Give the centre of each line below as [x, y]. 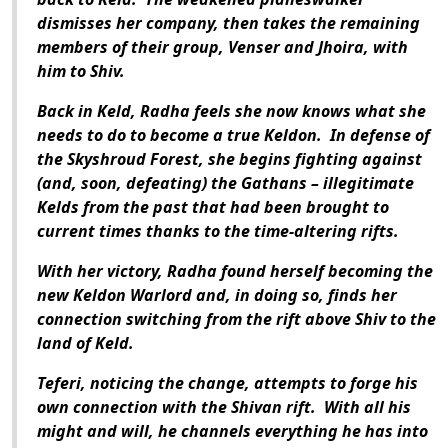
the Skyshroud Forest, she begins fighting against [229, 159]
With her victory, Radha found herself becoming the [235, 271]
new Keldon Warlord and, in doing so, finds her [217, 295]
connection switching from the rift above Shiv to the [236, 319]
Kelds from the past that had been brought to [213, 207]
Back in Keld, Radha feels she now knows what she [231, 111]
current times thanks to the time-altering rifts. [218, 231]
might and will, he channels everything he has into [232, 431]
